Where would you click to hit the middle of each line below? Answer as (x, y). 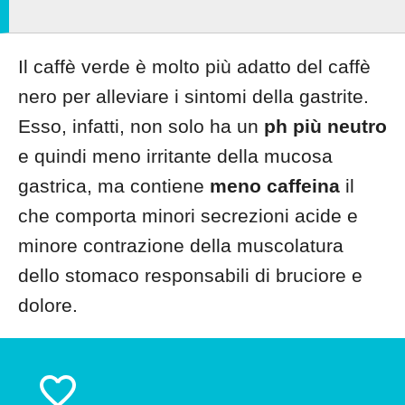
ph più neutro (325, 126)
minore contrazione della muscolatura (181, 245)
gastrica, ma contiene (114, 186)
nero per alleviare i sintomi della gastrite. (193, 96)
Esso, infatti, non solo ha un (141, 126)
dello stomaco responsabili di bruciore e (190, 275)
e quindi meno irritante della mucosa (175, 156)
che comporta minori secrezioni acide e (188, 216)
